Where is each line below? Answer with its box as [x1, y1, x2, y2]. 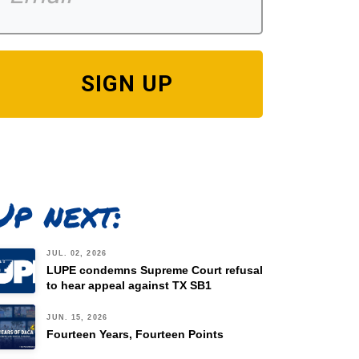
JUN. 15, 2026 [46, 313, 107, 322]
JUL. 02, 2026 [46, 249, 107, 258]
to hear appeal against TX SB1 [46, 278, 212, 292]
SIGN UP [81, 70, 174, 97]
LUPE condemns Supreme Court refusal [46, 263, 264, 276]
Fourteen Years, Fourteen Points [46, 327, 224, 341]
